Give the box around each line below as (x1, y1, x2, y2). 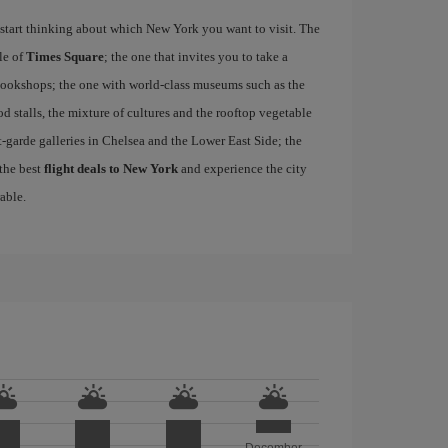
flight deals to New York (43, 161, 178, 176)
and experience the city (177, 161, 307, 176)
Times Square (25, 49, 104, 64)
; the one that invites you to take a (103, 49, 288, 64)
